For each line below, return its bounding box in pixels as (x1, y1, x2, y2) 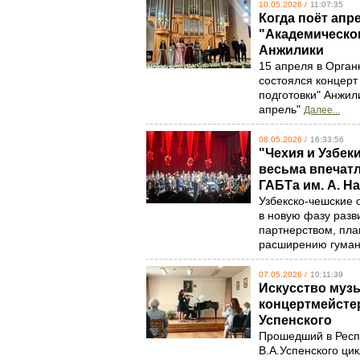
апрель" (259, 103, 304, 116)
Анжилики (259, 43, 332, 57)
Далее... (304, 104, 340, 116)
